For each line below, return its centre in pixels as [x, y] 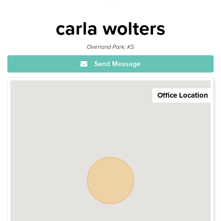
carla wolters [110, 28]
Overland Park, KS [110, 47]
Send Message [116, 64]
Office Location [183, 95]
